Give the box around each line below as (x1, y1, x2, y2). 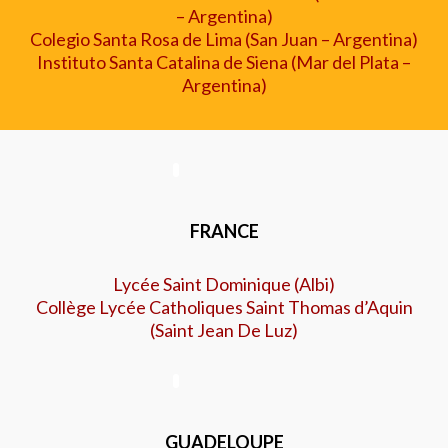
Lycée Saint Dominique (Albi (113, 273, 329, 295)
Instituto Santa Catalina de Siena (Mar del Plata (37, 51, 399, 73)
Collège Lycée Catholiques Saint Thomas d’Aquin (35, 296, 413, 318)
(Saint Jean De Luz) (150, 319, 298, 341)
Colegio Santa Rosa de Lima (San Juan (30, 28, 318, 50)
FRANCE (189, 220, 259, 242)
